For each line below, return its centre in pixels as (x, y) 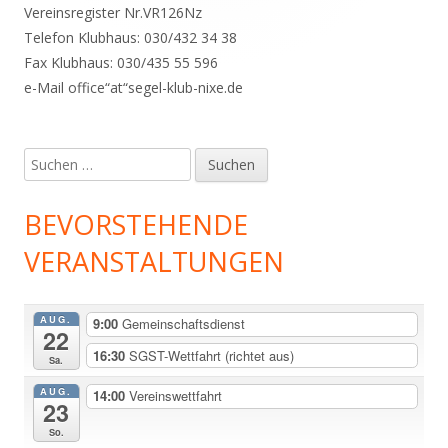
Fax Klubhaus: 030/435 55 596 (121, 62)
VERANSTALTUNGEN (154, 261)
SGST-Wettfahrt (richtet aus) (211, 355)
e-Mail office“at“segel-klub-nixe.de (133, 87)
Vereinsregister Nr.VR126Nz (113, 12)
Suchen (46, 159)
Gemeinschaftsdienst (183, 324)
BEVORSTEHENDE (136, 224)
